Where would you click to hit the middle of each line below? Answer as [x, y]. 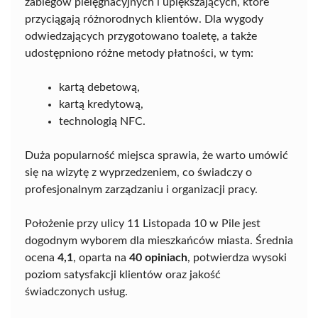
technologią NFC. [102, 121]
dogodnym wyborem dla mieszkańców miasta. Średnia [159, 240]
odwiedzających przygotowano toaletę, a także [141, 36]
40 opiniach [158, 257]
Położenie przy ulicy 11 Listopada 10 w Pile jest [143, 223]
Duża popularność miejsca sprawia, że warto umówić [157, 155]
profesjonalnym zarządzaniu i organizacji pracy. [141, 189]
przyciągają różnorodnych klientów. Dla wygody [144, 19]
